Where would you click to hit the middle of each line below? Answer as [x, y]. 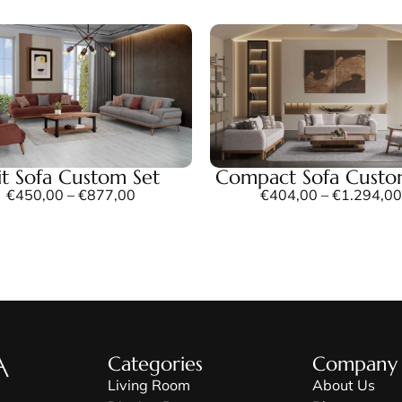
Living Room [149, 385]
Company [355, 363]
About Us [344, 385]
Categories [155, 363]
